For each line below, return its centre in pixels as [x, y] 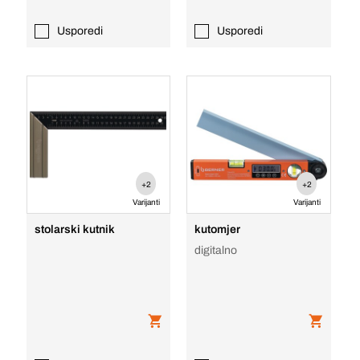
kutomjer [218, 229]
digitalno [216, 250]
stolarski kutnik [74, 229]
